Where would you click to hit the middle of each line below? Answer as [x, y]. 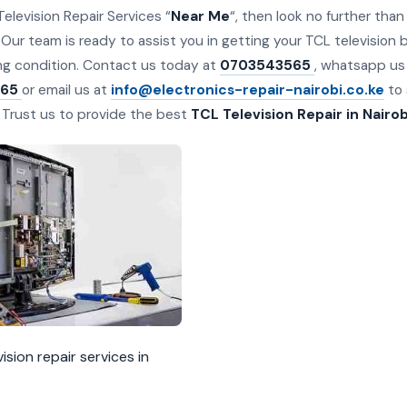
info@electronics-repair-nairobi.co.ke [247, 90]
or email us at [66, 90]
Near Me [200, 17]
